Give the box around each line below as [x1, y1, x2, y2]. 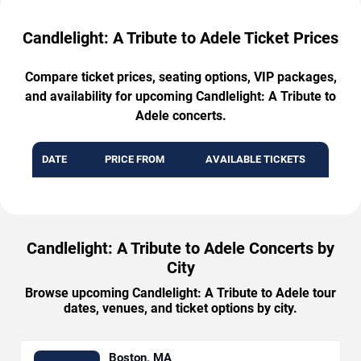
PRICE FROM [104, 152, 164, 165]
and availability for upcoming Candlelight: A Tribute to [25, 88, 336, 104]
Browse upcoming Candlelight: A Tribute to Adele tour [25, 284, 336, 301]
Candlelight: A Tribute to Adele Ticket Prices [23, 27, 338, 48]
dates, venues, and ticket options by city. [64, 300, 297, 316]
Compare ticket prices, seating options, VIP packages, [24, 68, 337, 85]
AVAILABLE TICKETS [205, 152, 305, 165]
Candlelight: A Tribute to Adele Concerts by [27, 238, 334, 258]
